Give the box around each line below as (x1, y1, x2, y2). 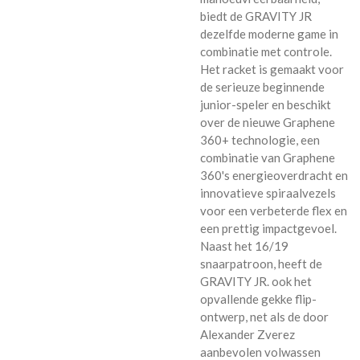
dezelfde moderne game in (200, 26, 338, 41)
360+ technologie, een (200, 132, 320, 147)
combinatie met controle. (200, 43, 332, 59)
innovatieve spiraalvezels (200, 185, 336, 200)
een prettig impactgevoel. (200, 220, 337, 235)
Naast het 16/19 (200, 238, 288, 253)
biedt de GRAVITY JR (200, 8, 312, 23)
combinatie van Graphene (200, 149, 335, 165)
